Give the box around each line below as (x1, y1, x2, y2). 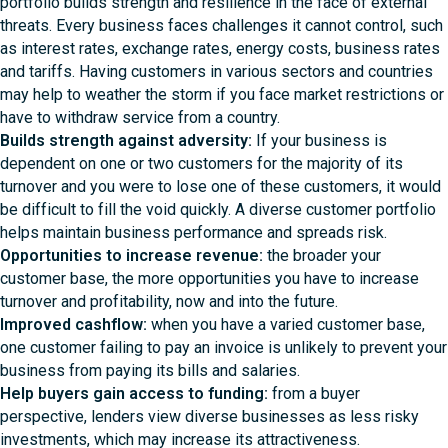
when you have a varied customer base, (147, 314, 425, 334)
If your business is (252, 130, 387, 150)
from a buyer (268, 383, 360, 403)
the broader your (263, 245, 381, 265)
